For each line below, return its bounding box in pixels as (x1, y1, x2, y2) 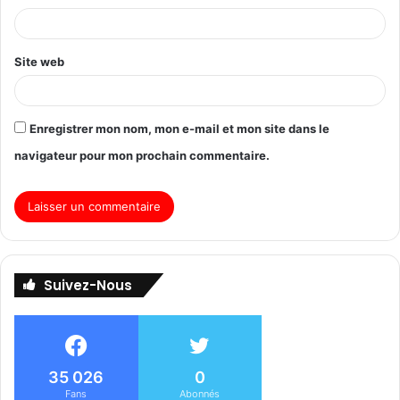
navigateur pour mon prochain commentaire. (14, 147, 270, 162)
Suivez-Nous (44, 275, 132, 295)
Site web (14, 54, 64, 69)
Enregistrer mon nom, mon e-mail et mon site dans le (29, 121, 329, 136)
